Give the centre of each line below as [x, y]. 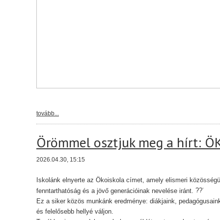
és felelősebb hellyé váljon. [75, 211]
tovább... [48, 113]
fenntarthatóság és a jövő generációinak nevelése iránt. [116, 191]
